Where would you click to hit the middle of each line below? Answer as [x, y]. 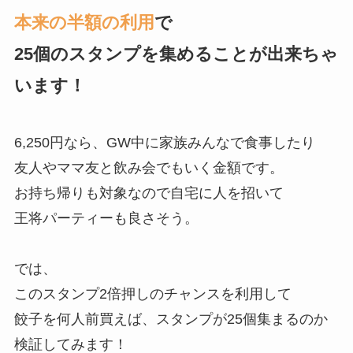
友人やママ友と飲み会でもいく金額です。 [149, 167]
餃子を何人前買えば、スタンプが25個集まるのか [171, 319]
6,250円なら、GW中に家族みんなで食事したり [164, 142]
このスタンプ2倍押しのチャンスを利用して [152, 294]
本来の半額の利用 [84, 22]
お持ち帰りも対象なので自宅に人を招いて [149, 193]
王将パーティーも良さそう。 [106, 218]
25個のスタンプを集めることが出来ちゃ [176, 54]
